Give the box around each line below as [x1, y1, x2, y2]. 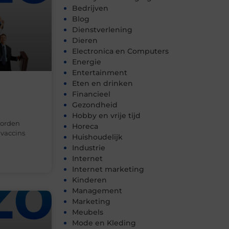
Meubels [72, 208, 103, 217]
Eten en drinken [72, 79, 133, 88]
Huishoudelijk [72, 132, 123, 142]
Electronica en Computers [72, 47, 169, 56]
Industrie [72, 143, 105, 153]
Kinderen [72, 175, 107, 185]
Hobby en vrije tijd [72, 111, 141, 121]
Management [72, 186, 122, 196]
